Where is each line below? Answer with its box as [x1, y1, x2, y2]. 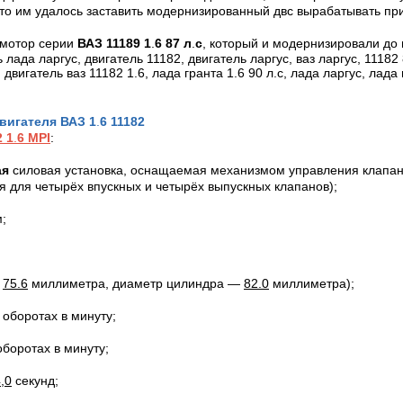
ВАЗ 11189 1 [77, 36, 151, 51]
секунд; [12, 373, 58, 389]
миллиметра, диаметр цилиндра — [28, 276, 244, 291]
